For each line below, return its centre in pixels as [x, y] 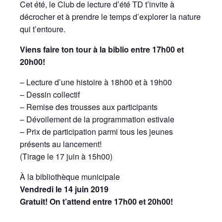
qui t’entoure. [43, 29]
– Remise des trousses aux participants [89, 107]
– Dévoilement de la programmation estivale [97, 119]
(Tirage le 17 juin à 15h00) [66, 156]
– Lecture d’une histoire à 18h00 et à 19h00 [96, 82]
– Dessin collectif [50, 94]
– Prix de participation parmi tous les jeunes [96, 132]
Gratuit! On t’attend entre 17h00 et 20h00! [96, 201]
